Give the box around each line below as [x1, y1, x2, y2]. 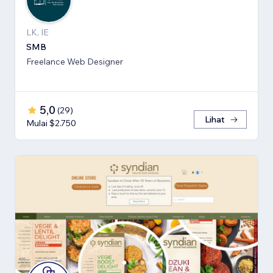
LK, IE [26, 26, 49, 38]
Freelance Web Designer [26, 55, 123, 67]
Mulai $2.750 [26, 117, 76, 129]
